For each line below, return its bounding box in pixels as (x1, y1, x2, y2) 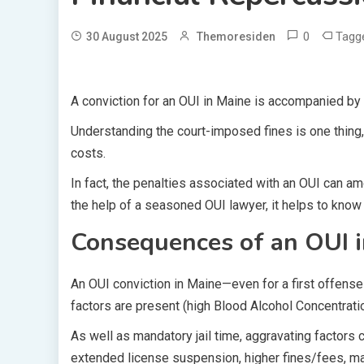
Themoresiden (197, 30, 275, 43)
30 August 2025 (86, 30, 167, 43)
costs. (71, 145, 106, 161)
